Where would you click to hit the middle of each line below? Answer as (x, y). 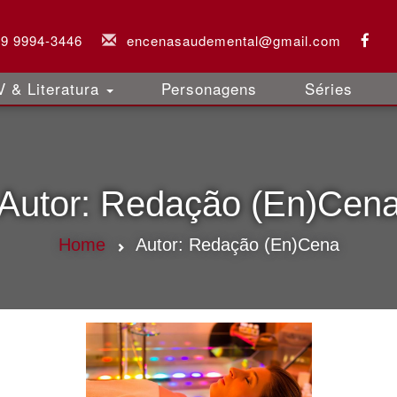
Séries (329, 88)
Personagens (209, 88)
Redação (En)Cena (264, 245)
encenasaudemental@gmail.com (234, 40)
